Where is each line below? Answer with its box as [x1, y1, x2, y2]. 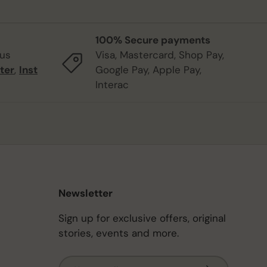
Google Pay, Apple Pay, [95, 63, 201, 77]
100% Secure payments [95, 33, 210, 47]
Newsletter [58, 186, 113, 200]
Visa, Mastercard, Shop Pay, [95, 48, 224, 62]
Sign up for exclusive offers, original [58, 211, 226, 225]
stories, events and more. [58, 226, 179, 240]
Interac [95, 78, 129, 92]
